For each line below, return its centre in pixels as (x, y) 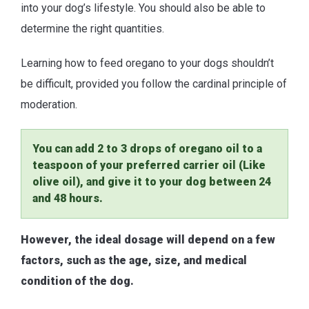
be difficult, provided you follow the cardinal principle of (154, 84)
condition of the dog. (77, 281)
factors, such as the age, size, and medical (134, 261)
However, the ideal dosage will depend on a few (148, 240)
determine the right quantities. (92, 29)
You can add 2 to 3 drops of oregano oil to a (147, 149)
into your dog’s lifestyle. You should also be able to (143, 8)
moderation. (49, 105)
